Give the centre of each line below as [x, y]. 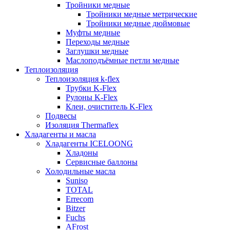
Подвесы [61, 116]
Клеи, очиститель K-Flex [109, 106]
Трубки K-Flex [91, 88]
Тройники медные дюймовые [138, 23]
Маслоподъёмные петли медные [122, 60]
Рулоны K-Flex [92, 97]
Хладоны [82, 152]
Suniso [77, 180]
